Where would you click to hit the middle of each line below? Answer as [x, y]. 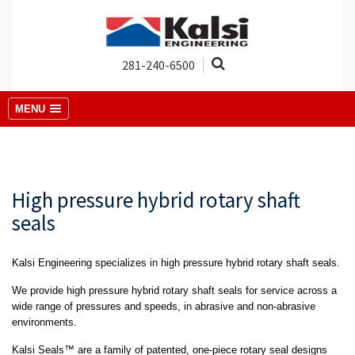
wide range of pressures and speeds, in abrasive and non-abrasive [164, 307]
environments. [44, 323]
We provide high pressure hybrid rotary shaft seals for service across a [174, 291]
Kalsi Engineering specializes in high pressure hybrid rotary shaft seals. [176, 263]
